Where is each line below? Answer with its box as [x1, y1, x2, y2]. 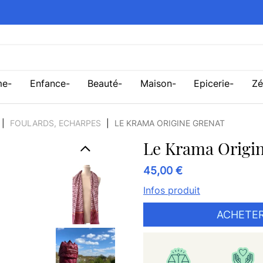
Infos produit [143, 184, 200, 197]
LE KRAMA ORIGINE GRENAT [114, 118, 225, 129]
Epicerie [194, 77, 230, 90]
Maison [140, 77, 172, 90]
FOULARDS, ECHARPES [10, 118, 101, 129]
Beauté [87, 77, 118, 90]
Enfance [29, 77, 66, 90]
